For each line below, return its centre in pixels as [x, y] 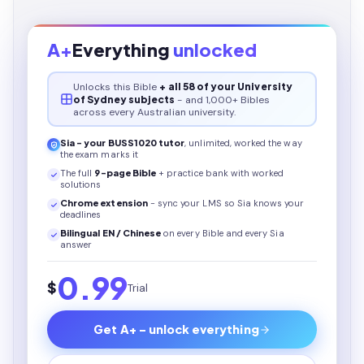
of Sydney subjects [124, 99]
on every [182, 233]
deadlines [81, 214]
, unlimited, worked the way [243, 143]
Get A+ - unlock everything [176, 329]
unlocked [215, 50]
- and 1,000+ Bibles [224, 100]
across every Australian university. [154, 112]
